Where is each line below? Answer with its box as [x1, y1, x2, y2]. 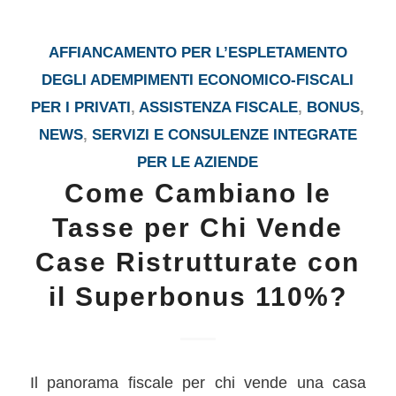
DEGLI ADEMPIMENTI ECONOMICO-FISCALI [42, 72, 354, 89]
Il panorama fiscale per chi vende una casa [29, 372, 367, 392]
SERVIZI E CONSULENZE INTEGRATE [91, 126, 357, 144]
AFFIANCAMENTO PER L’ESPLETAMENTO [48, 44, 347, 62]
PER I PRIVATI [31, 99, 132, 117]
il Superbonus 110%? [48, 282, 347, 312]
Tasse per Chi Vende [52, 213, 344, 243]
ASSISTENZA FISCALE [139, 99, 299, 117]
